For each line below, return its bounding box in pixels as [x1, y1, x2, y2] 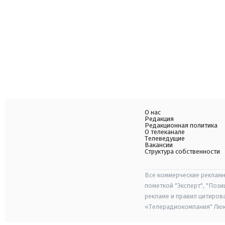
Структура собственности [145, 148, 220, 155]
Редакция [145, 115, 174, 123]
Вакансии [145, 141, 173, 149]
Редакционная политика [145, 122, 217, 129]
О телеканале [145, 128, 185, 136]
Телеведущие [145, 135, 185, 142]
